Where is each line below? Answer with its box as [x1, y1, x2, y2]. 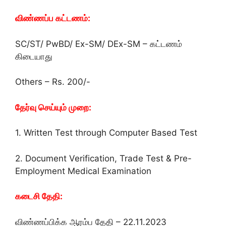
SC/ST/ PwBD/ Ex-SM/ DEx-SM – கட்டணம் [15, 38, 182, 49]
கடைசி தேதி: [15, 191, 63, 201]
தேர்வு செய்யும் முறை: [15, 102, 91, 112]
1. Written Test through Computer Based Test [15, 128, 197, 138]
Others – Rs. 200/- [15, 77, 90, 87]
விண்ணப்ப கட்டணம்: [15, 13, 90, 23]
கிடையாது [15, 51, 52, 62]
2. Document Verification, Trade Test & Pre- [15, 153, 192, 163]
